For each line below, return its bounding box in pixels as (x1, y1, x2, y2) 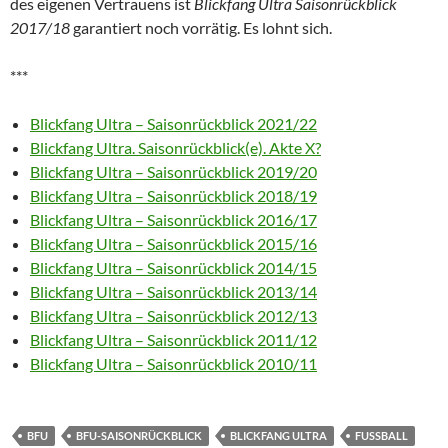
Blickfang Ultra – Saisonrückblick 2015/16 (30, 234, 317, 254)
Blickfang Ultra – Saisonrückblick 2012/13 (30, 306, 317, 326)
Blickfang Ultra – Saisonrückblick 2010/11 (30, 354, 317, 374)
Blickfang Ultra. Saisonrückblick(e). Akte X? (30, 138, 321, 158)
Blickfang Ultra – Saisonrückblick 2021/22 (30, 114, 317, 134)
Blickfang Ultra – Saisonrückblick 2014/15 (30, 258, 317, 278)
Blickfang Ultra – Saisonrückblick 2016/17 (30, 210, 317, 230)
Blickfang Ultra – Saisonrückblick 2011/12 (30, 330, 317, 350)
